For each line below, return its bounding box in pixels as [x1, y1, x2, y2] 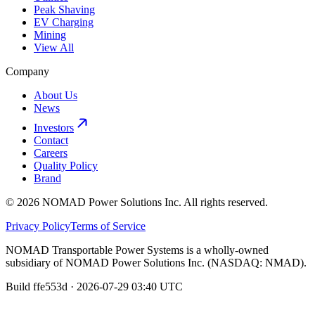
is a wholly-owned [184, 244, 269, 257]
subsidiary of [6, 257, 63, 269]
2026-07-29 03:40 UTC [77, 281, 183, 293]
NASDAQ [211, 257, 259, 269]
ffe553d [33, 281, 67, 293]
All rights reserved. [181, 196, 268, 209]
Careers [34, 147, 67, 160]
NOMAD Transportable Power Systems [6, 244, 184, 257]
